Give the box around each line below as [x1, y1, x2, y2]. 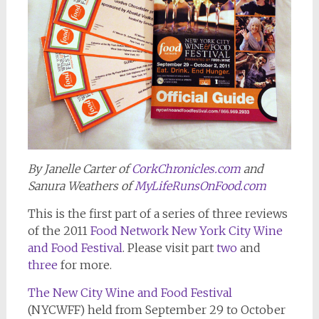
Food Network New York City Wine [90, 224, 283, 239]
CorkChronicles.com [128, 162, 241, 177]
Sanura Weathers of [27, 179, 135, 194]
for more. [57, 258, 112, 273]
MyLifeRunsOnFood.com [134, 179, 266, 194]
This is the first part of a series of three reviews [27, 206, 288, 221]
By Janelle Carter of [27, 162, 129, 177]
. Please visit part [122, 241, 216, 256]
